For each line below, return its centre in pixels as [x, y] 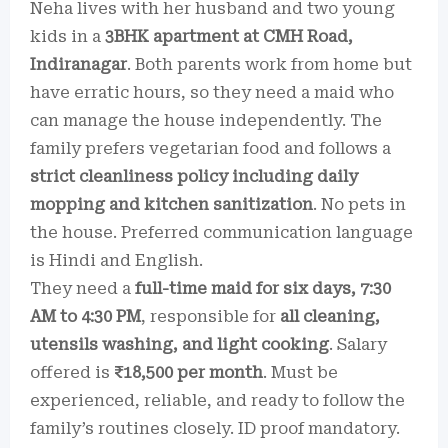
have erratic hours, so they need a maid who [212, 92]
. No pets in [359, 204]
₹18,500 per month [188, 372]
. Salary [358, 344]
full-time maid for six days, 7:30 [263, 288]
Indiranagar [78, 64]
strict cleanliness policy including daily [194, 176]
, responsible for [210, 316]
